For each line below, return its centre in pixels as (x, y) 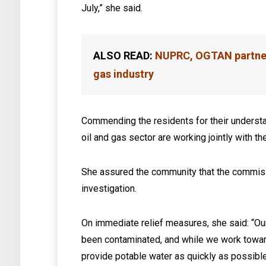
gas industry (124, 74)
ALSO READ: (124, 56)
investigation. (109, 189)
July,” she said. (112, 8)
